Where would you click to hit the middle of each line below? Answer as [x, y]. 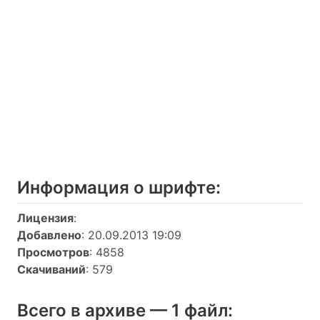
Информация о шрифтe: [119, 187]
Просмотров [53, 252]
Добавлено [49, 235]
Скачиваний [51, 269]
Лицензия [45, 218]
